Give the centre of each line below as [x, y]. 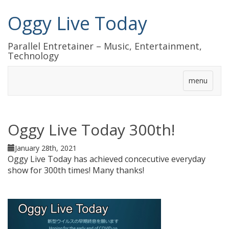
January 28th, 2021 [46, 148]
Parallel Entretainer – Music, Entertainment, [105, 46]
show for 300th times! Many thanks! [76, 170]
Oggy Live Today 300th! [91, 130]
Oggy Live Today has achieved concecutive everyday [107, 159]
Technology [33, 56]
